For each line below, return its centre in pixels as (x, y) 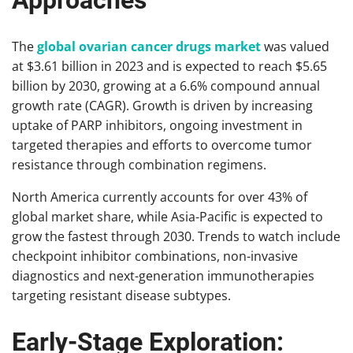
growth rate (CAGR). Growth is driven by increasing (162, 105)
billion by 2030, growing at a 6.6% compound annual (166, 85)
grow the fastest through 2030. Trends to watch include (176, 236)
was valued (295, 46)
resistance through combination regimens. (139, 164)
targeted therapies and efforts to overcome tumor (162, 145)
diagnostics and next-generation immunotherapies (163, 275)
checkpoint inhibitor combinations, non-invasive (155, 256)
